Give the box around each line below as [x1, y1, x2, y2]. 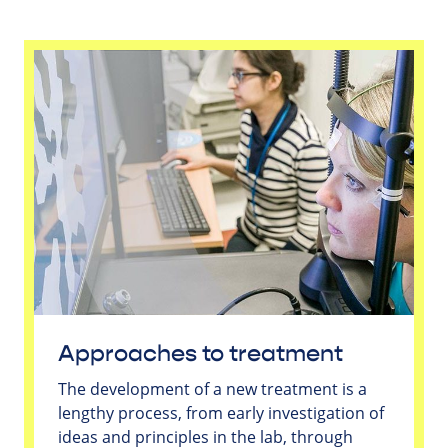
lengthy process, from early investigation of [58, 402, 384, 425]
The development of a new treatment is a [58, 378, 367, 401]
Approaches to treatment [58, 340, 343, 369]
